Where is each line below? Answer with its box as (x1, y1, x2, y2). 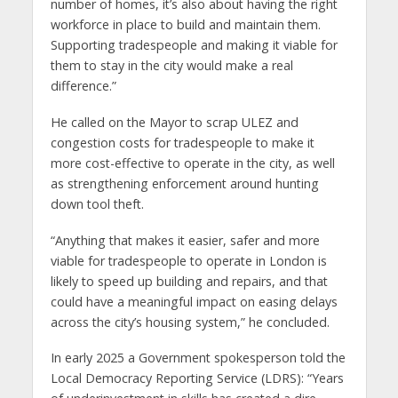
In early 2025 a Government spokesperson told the (50, 349, 346, 367)
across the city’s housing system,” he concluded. (50, 313, 330, 330)
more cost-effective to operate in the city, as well (50, 154, 335, 171)
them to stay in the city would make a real (50, 56, 293, 74)
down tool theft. (50, 195, 144, 212)
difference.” (50, 76, 116, 94)
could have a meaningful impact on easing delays (50, 292, 338, 310)
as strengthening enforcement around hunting (50, 174, 319, 192)
